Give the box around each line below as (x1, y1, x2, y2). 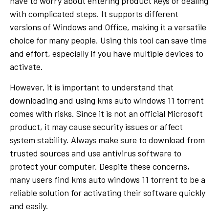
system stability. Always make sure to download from (10, 134, 205, 145)
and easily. (10, 200, 48, 211)
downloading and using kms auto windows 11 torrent (10, 94, 204, 106)
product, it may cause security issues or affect (10, 121, 183, 132)
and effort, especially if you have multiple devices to (10, 47, 203, 59)
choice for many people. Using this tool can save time (10, 34, 207, 45)
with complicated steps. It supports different (10, 8, 178, 19)
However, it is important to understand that (10, 81, 174, 92)
